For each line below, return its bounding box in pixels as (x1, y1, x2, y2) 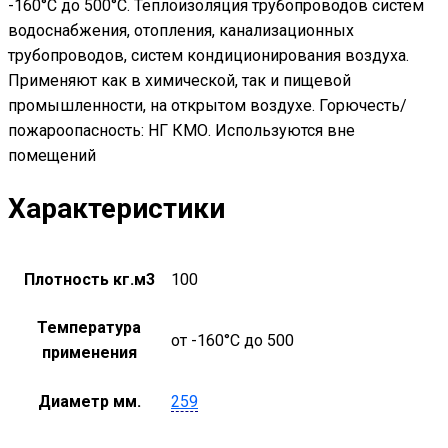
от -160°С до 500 (171, 330, 294, 350)
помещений (8, 146, 96, 166)
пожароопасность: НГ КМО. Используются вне (8, 121, 355, 141)
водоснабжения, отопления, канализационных (8, 21, 354, 41)
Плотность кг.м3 (23, 269, 155, 289)
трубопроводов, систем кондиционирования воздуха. (8, 46, 409, 66)
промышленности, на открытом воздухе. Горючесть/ (8, 96, 407, 116)
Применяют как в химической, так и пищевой (8, 71, 351, 91)
